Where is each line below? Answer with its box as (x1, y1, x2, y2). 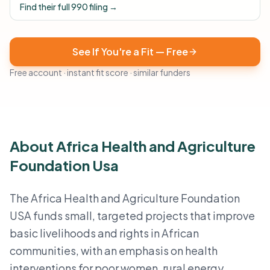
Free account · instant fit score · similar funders (10, 67, 190, 78)
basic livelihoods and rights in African (10, 226, 199, 240)
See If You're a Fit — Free (72, 45, 188, 58)
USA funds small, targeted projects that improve (10, 209, 255, 222)
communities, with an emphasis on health (10, 243, 218, 257)
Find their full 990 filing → (20, 1, 118, 12)
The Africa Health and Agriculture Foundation (10, 191, 240, 205)
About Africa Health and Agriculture (10, 137, 256, 155)
